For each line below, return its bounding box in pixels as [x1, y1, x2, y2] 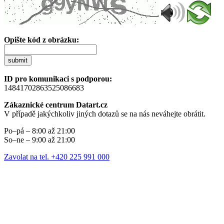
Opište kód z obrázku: [4, 35, 79, 44]
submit [8, 56, 27, 64]
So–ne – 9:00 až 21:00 [4, 135, 75, 144]
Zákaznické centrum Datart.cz [4, 100, 107, 109]
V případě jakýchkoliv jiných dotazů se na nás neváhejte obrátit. [4, 109, 205, 118]
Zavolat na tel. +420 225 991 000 [4, 152, 109, 161]
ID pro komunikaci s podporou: [4, 74, 112, 83]
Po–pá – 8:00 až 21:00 [4, 126, 75, 135]
